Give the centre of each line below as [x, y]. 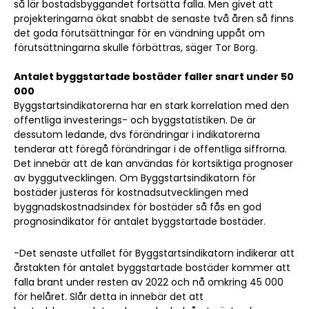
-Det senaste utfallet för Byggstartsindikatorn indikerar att [154, 253]
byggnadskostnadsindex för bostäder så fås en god [138, 207]
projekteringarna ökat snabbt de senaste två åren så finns [154, 19]
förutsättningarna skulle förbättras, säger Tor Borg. [136, 48]
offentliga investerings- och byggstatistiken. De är [135, 120]
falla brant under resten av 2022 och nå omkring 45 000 [149, 282]
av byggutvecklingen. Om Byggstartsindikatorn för [135, 178]
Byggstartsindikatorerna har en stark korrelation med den [151, 106]
